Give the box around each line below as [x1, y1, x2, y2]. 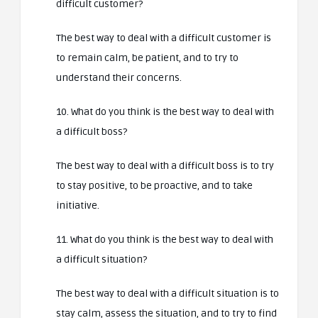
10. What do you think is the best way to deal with [56, 106, 274, 118]
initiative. [56, 199, 99, 212]
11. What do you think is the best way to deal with [56, 234, 273, 246]
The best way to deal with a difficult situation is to [56, 287, 279, 300]
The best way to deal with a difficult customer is [56, 32, 271, 44]
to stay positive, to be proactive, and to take [56, 180, 253, 192]
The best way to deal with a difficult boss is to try [56, 160, 274, 172]
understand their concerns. [56, 72, 182, 84]
